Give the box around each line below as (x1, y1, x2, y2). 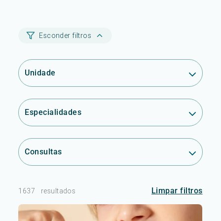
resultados (41, 186, 76, 195)
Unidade (25, 68, 56, 77)
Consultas (25, 147, 62, 156)
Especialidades (25, 108, 82, 117)
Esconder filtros (39, 31, 92, 40)
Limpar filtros (151, 186, 203, 195)
